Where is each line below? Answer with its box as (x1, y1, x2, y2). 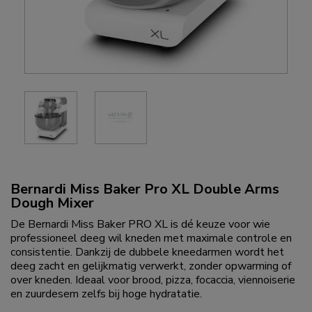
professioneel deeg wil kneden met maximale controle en (10, 231, 292, 247)
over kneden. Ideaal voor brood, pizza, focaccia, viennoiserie (10, 272, 295, 288)
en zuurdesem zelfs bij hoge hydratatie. (10, 286, 202, 302)
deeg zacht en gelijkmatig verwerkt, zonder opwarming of (10, 258, 291, 274)
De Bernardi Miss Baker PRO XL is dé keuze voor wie (10, 217, 270, 233)
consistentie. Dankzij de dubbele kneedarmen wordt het (10, 244, 284, 260)
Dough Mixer (10, 194, 94, 213)
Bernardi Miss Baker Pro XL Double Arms (10, 180, 279, 199)
